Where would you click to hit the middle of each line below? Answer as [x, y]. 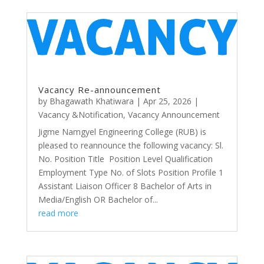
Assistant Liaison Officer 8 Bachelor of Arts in [125, 186]
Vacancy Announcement [174, 114]
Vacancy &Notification [80, 114]
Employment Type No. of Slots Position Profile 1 [131, 172]
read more [58, 213]
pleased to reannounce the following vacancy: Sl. [131, 145]
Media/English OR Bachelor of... [98, 199]
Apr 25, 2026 [167, 101]
